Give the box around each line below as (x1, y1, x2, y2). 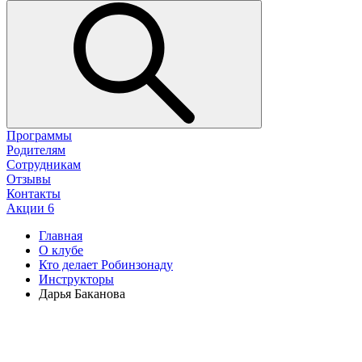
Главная (39, 229, 82, 243)
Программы (6, 128, 72, 143)
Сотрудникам (6, 158, 81, 172)
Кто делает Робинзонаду (39, 258, 173, 272)
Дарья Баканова (39, 287, 125, 301)
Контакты (6, 187, 61, 201)
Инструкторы (39, 272, 114, 287)
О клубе (39, 243, 83, 258)
